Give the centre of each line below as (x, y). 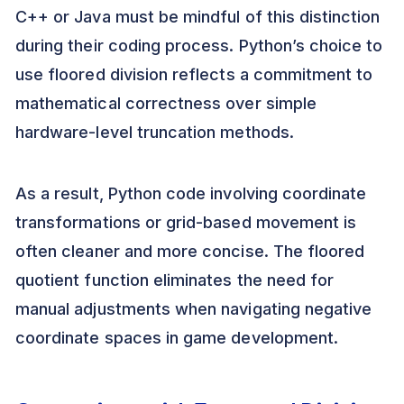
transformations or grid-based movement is (186, 223)
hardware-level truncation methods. (155, 133)
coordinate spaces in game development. (177, 338)
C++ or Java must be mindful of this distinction (198, 17)
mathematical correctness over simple (166, 104)
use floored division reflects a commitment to (194, 75)
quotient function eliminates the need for (175, 280)
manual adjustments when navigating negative (194, 309)
